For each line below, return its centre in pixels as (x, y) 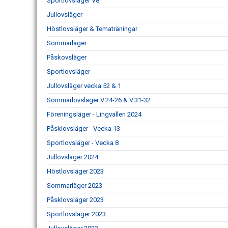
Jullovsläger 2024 (73, 157)
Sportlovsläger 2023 (76, 214)
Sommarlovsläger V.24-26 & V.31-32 (99, 100)
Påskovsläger (67, 57)
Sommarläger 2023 (75, 186)
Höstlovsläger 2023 (75, 171)
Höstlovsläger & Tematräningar (92, 29)
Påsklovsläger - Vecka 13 (83, 129)
